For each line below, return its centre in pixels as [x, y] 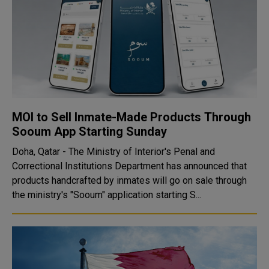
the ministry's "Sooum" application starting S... [107, 195]
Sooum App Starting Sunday [89, 131]
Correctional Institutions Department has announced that [129, 166]
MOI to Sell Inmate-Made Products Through [131, 117]
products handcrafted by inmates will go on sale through [129, 180]
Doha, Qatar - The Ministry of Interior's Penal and [113, 152]
